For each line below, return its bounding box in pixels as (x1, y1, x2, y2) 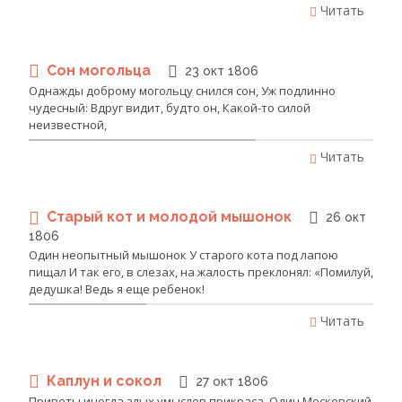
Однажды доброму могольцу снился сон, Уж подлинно (29, 83, 336, 100)
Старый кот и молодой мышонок (47, 208, 295, 226)
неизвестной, (29, 117, 107, 134)
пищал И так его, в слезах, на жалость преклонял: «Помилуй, (29, 263, 373, 280)
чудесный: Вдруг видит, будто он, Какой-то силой (29, 100, 310, 117)
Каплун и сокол (47, 371, 165, 389)
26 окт (326, 210, 366, 225)
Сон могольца (47, 61, 154, 79)
